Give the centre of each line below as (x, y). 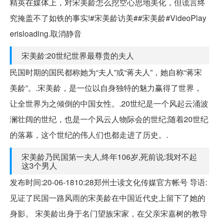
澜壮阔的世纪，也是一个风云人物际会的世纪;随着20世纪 (109, 119)
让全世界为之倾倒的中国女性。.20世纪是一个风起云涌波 (109, 103)
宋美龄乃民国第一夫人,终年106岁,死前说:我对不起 (109, 156)
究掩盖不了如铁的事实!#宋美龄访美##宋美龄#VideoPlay (108, 18)
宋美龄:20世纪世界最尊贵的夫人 (78, 55)
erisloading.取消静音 (46, 33)
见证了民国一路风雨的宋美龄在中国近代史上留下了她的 (108, 197)
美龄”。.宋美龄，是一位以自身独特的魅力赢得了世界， (106, 88)
